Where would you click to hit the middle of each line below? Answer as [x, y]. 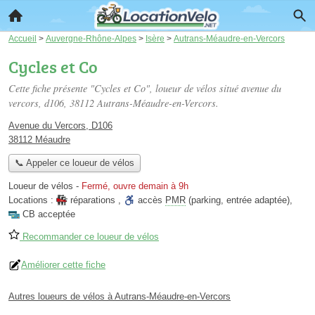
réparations [93, 200]
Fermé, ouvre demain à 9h [135, 186]
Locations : [32, 200]
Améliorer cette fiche [63, 265]
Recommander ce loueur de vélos [89, 237]
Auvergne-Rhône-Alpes [91, 38]
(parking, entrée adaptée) [238, 200]
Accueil [22, 38]
